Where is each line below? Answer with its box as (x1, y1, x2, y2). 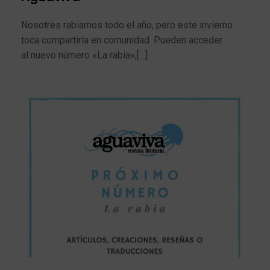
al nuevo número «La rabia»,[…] (21, 49, 148, 61)
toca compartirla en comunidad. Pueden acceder (21, 34, 222, 46)
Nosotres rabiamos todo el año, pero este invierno (21, 19, 233, 31)
